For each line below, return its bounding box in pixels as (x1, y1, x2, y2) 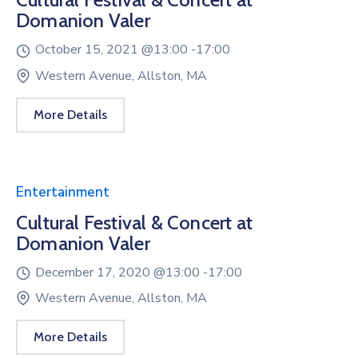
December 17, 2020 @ (35, 263, 165, 281)
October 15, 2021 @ (35, 41, 153, 59)
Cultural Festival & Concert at (16, 210, 253, 234)
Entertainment (16, 182, 109, 201)
